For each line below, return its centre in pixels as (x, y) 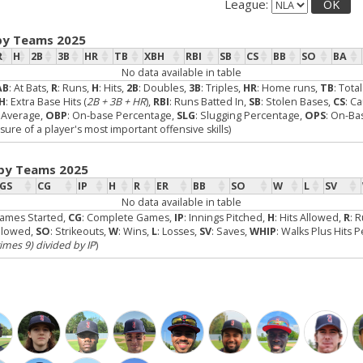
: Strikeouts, (79, 231)
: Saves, (231, 231)
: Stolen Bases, (297, 101)
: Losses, (178, 231)
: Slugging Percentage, (250, 115)
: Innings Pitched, (226, 217)
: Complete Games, (128, 217)
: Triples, (222, 88)
